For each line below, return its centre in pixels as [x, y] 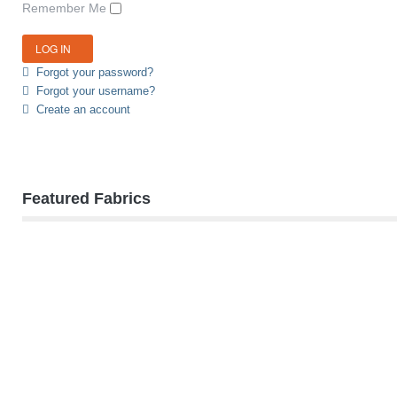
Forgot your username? [96, 90]
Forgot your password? [95, 72]
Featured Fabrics [86, 198]
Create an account [83, 109]
